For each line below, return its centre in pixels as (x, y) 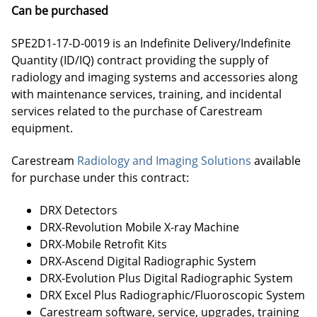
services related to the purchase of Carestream (137, 111)
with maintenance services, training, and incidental (146, 94)
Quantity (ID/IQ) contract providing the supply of (140, 60)
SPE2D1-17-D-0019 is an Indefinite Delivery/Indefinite (151, 43)
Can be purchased (60, 11)
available (276, 161)
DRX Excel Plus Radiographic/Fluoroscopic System (172, 295)
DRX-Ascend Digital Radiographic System (148, 261)
